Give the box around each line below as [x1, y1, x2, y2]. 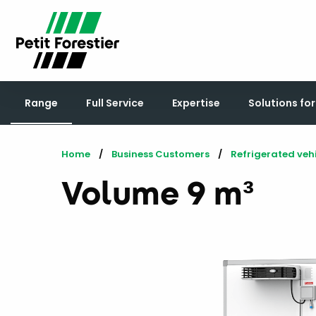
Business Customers [111, 147, 209, 161]
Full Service [86, 95, 144, 110]
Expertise [172, 95, 220, 110]
